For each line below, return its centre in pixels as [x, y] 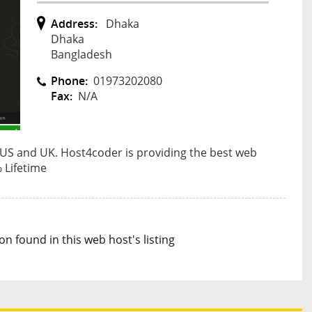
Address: [74, 23]
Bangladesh [81, 54]
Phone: [69, 80]
